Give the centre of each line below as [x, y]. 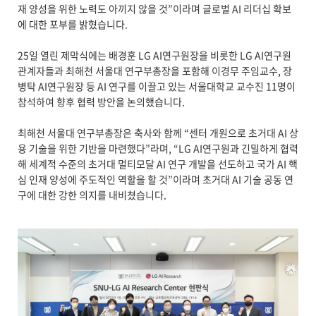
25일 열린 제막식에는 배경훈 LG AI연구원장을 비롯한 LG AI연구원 [154, 55]
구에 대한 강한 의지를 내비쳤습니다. [92, 195]
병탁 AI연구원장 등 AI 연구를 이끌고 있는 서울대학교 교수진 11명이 [156, 86]
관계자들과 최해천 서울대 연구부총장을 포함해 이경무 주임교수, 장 [154, 71]
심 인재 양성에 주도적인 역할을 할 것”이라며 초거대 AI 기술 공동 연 [155, 180]
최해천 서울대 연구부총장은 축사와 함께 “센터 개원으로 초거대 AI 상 [158, 133]
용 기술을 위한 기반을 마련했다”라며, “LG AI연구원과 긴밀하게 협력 [158, 148]
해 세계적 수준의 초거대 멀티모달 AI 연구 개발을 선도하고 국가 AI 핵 [157, 164]
